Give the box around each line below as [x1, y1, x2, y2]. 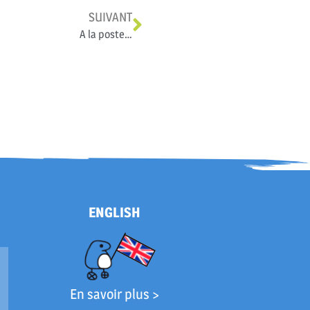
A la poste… [80, 28, 133, 42]
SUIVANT [89, 10, 133, 25]
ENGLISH [89, 203, 141, 221]
